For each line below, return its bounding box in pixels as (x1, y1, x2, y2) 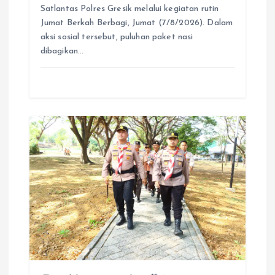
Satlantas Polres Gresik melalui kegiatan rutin (40, 4, 219, 14)
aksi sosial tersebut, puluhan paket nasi (40, 33, 193, 42)
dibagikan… (40, 47, 84, 56)
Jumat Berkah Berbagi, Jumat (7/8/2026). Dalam (40, 18, 233, 28)
